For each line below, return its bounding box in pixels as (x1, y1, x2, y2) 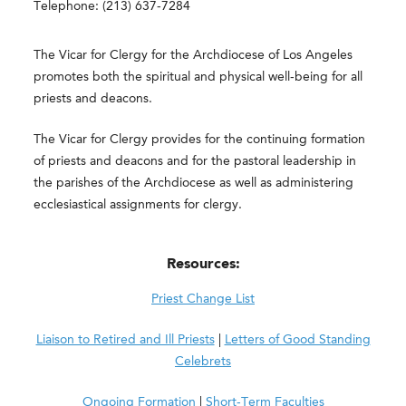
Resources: (166, 257, 240, 272)
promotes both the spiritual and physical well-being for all (34, 71, 363, 83)
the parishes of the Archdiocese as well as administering (34, 177, 354, 189)
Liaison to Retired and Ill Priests (35, 333, 215, 346)
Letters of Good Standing (224, 333, 371, 346)
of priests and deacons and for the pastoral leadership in (34, 155, 357, 168)
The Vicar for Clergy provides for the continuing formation (34, 133, 366, 146)
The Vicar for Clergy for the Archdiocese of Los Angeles (34, 49, 353, 62)
